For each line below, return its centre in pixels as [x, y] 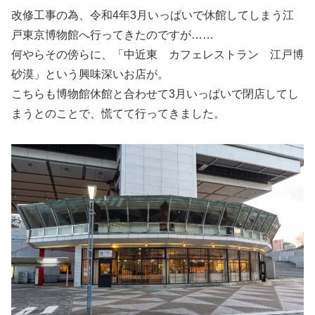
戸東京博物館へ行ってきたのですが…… [112, 35]
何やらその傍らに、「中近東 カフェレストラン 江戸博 [157, 55]
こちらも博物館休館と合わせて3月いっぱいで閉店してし [155, 94]
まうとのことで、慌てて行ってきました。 [118, 114]
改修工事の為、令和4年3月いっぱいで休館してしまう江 [153, 15]
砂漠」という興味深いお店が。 [90, 75]
